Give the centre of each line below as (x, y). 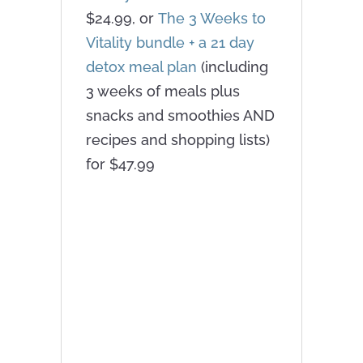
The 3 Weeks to (211, 18)
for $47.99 (120, 164)
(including (232, 66)
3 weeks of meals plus (162, 91)
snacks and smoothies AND (180, 115)
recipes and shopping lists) (177, 139)
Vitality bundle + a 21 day (170, 42)
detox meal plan (141, 66)
